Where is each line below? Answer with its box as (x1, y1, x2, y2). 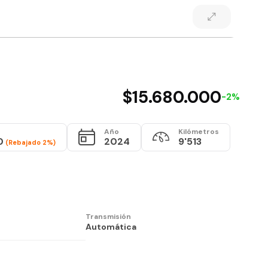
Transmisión (85, 211, 131, 221)
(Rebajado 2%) (4, 138, 56, 147)
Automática (85, 221, 136, 232)
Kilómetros (178, 126, 219, 136)
